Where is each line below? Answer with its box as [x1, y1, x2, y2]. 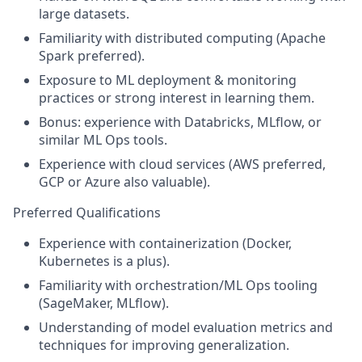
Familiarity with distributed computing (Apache [39, 29, 326, 47]
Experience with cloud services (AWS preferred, [39, 155, 326, 173]
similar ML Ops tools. [39, 131, 167, 149]
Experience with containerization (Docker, [39, 234, 292, 252]
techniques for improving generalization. [39, 336, 289, 354]
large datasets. [39, 5, 129, 23]
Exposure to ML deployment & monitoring [39, 71, 297, 89]
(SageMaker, [39, 294, 113, 312]
